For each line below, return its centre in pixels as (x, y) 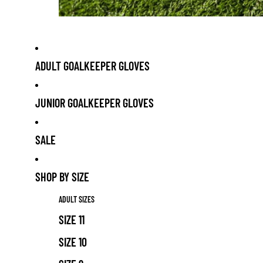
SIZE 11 (72, 219)
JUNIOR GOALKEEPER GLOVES (95, 103)
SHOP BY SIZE (62, 177)
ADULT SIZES (77, 199)
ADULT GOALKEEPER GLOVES (92, 66)
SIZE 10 (73, 242)
